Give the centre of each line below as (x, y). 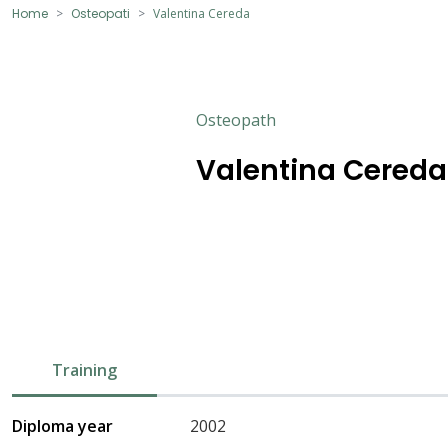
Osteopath (236, 119)
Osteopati (100, 13)
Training (84, 369)
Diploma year (62, 425)
